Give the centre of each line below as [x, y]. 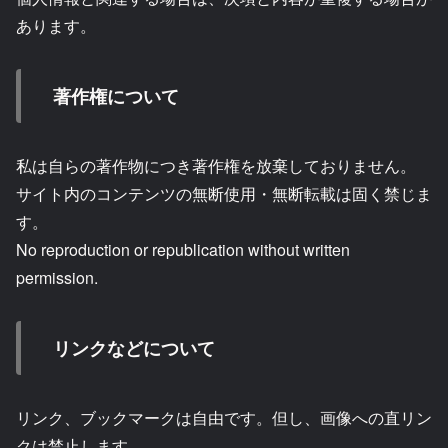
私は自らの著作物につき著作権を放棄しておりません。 [216, 165]
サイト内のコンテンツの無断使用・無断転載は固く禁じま [224, 193]
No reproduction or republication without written [183, 249]
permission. [57, 277]
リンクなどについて [134, 347]
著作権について [116, 95]
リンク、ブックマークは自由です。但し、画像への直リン [224, 417]
